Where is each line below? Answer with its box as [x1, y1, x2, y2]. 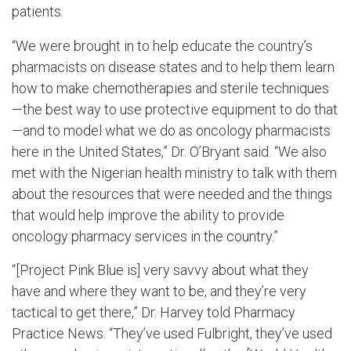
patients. [12, 2, 63, 20]
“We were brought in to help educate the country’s [12, 37, 313, 54]
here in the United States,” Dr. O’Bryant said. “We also [12, 143, 327, 160]
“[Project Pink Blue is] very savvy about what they [12, 262, 309, 279]
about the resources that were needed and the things [12, 185, 332, 202]
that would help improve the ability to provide [12, 206, 284, 223]
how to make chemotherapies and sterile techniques [12, 79, 329, 96]
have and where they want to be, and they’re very [12, 283, 306, 300]
